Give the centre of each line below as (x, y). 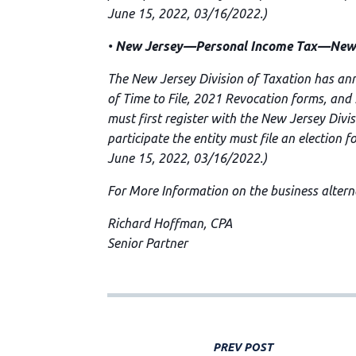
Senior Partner (147, 243)
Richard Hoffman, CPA (169, 223)
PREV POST (242, 347)
